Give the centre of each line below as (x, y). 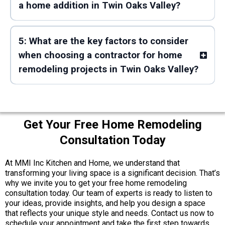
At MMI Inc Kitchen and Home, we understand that (92, 163)
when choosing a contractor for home (100, 55)
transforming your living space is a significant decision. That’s (113, 173)
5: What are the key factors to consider (103, 41)
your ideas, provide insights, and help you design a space (105, 203)
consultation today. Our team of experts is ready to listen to (109, 193)
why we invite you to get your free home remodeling (96, 183)
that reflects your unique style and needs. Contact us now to (109, 213)
